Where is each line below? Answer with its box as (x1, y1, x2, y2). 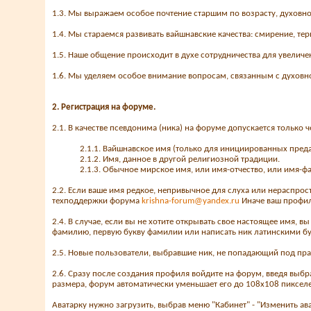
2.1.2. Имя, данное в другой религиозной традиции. (80, 155, 280, 164)
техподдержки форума (52, 196, 142, 205)
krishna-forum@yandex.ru (142, 196, 239, 205)
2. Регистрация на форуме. (52, 103, 155, 112)
